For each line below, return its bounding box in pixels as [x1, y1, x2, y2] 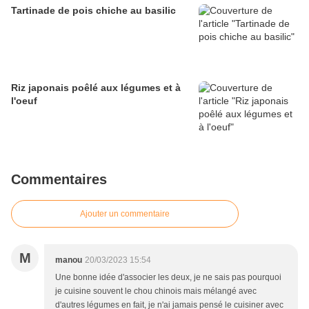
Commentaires [11, 172, 107, 188]
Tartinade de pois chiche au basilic [11, 5, 176, 17]
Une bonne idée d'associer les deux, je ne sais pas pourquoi [55, 272, 281, 283]
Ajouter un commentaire [80, 209, 170, 219]
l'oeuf [11, 95, 37, 107]
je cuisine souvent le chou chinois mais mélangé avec [55, 286, 257, 297]
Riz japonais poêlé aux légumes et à [11, 82, 181, 94]
